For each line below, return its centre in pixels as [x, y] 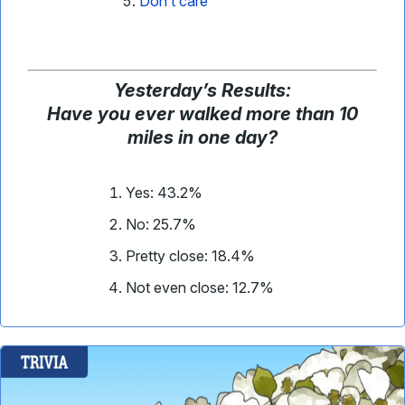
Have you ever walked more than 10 [202, 114]
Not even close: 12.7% [200, 287]
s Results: [249, 90]
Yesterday [158, 90]
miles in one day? [202, 137]
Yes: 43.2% [164, 193]
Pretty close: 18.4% [190, 256]
